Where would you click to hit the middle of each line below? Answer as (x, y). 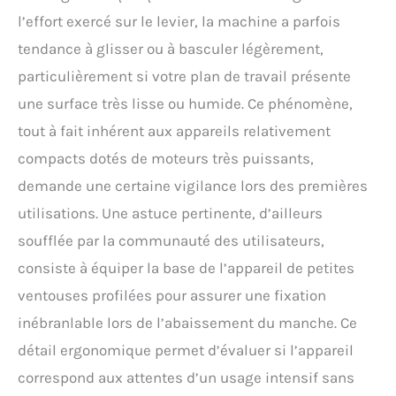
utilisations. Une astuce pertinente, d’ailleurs (170, 213)
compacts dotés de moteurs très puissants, (166, 159)
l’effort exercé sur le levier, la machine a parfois (179, 22)
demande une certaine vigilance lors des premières (193, 186)
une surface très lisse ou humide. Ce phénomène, (185, 104)
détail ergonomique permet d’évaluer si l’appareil (186, 350)
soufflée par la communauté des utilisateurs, (171, 241)
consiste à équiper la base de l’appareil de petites (186, 268)
